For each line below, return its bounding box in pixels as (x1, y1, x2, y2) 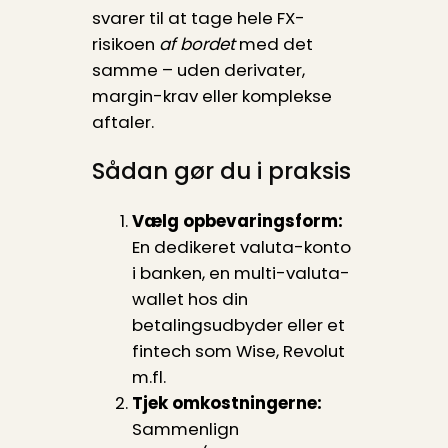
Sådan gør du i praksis (91, 155, 351, 188)
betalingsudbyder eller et (131, 313, 345, 338)
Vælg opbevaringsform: (131, 209, 343, 234)
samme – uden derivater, (91, 58, 305, 83)
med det (234, 32, 313, 57)
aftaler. (91, 110, 154, 135)
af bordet (158, 32, 235, 57)
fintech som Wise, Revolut (131, 339, 345, 364)
